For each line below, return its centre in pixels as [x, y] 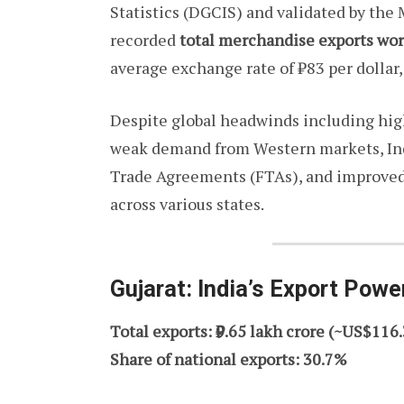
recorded [145, 40]
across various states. [187, 204]
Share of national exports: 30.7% [229, 359]
